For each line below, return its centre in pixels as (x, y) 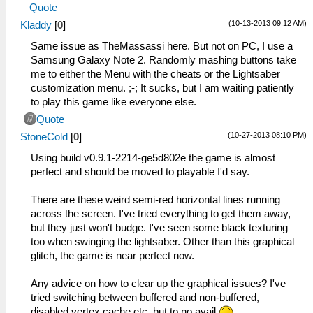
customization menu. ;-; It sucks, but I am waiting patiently (162, 88)
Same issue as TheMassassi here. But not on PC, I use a (162, 46)
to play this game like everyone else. (114, 102)
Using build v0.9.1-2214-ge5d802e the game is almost (153, 158)
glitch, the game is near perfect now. (112, 256)
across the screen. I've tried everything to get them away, (161, 214)
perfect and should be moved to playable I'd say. (140, 172)
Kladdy (36, 26)
